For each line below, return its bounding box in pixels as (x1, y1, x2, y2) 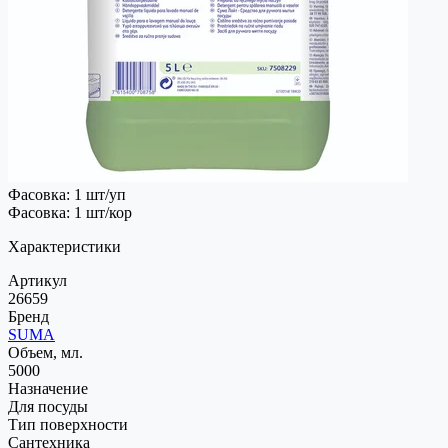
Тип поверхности (8, 415, 128, 433)
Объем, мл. (8, 343, 83, 361)
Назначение (8, 379, 88, 397)
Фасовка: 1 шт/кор (8, 203, 132, 221)
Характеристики (8, 237, 121, 255)
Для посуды (8, 397, 88, 415)
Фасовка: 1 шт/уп (8, 185, 126, 203)
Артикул (8, 271, 67, 289)
